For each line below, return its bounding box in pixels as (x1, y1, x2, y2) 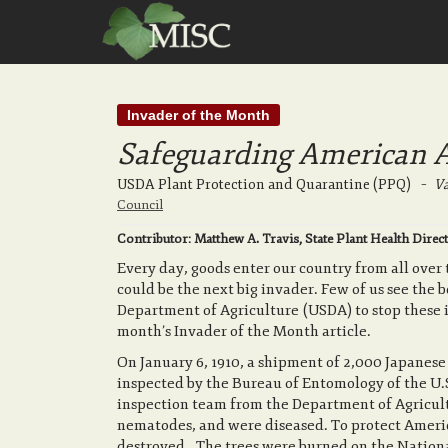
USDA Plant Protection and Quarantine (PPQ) (117, 176, 411, 193)
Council (117, 197, 163, 213)
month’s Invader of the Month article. (117, 322, 371, 341)
